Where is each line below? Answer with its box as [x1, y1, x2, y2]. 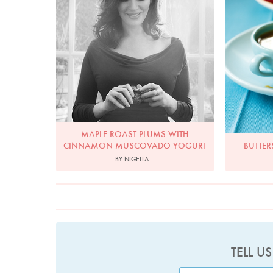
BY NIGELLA [115, 154, 149, 163]
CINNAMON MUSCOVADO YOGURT [63, 140, 207, 151]
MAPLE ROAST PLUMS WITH [80, 128, 189, 140]
